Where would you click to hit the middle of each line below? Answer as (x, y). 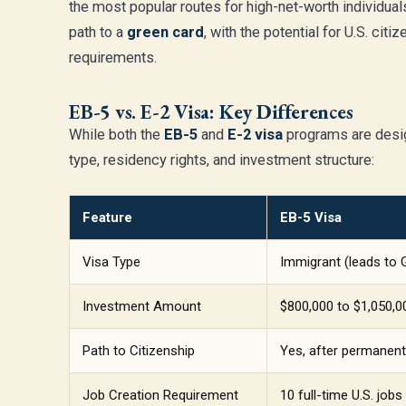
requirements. (113, 58)
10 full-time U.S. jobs (341, 395)
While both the (116, 135)
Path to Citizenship (139, 351)
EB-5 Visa (311, 217)
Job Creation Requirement (160, 395)
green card (165, 32)
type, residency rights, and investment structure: (222, 160)
